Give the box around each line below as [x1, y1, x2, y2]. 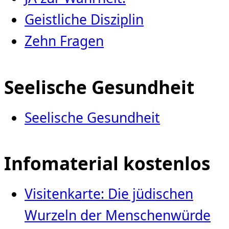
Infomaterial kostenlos [4, 151, 210, 176]
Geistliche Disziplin [25, 10, 144, 29]
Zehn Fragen [25, 31, 104, 50]
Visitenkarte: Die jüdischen [25, 185, 193, 203]
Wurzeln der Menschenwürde [25, 206, 211, 225]
